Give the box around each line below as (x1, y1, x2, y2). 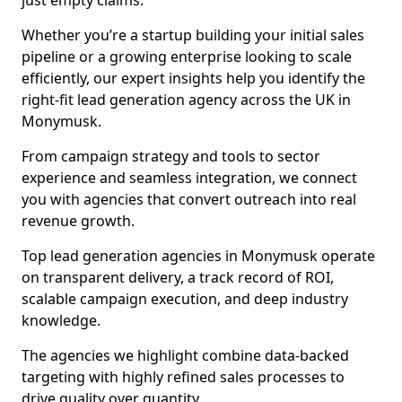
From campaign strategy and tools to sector (22, 146, 320, 166)
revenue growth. (22, 211, 135, 231)
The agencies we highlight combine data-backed (22, 345, 349, 365)
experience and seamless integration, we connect (22, 168, 357, 188)
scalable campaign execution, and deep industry (22, 289, 348, 309)
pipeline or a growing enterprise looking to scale (22, 47, 352, 66)
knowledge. (22, 310, 100, 330)
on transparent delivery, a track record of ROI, (22, 267, 334, 287)
